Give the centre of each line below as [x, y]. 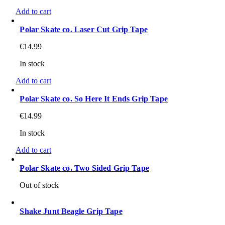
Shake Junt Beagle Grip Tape [71, 211]
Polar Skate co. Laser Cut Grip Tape [84, 30]
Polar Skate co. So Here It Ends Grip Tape [94, 99]
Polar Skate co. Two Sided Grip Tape [84, 168]
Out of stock [39, 185]
